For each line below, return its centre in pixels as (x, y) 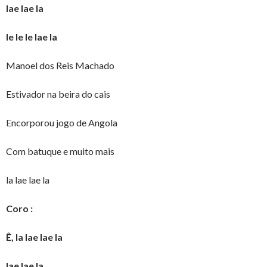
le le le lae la (32, 37)
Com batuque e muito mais (60, 151)
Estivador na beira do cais (58, 94)
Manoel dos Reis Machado (60, 66)
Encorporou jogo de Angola (62, 123)
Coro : (19, 209)
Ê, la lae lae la (34, 237)
